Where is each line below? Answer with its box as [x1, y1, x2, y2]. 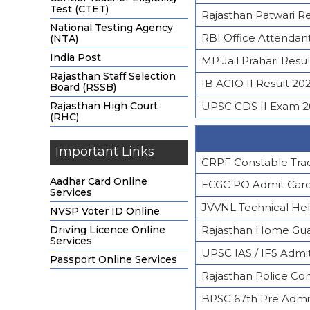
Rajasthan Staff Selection [50, 70, 176, 82]
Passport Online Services [50, 253, 177, 266]
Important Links [55, 144, 154, 159]
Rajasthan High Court [50, 100, 158, 112]
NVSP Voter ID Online [50, 205, 160, 217]
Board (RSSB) [50, 81, 116, 93]
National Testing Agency [50, 21, 173, 34]
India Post [50, 51, 101, 64]
